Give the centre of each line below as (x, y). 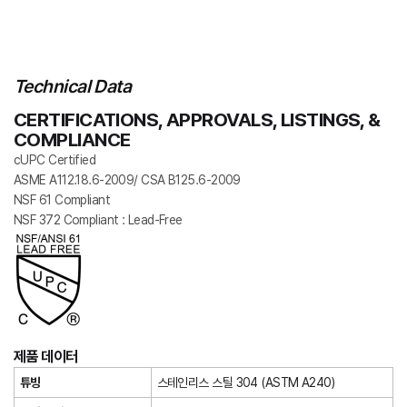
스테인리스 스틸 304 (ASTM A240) (246, 382)
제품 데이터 (46, 357)
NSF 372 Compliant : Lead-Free (98, 220)
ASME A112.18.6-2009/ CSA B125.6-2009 (127, 180)
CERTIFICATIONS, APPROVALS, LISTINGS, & (197, 119)
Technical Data (73, 86)
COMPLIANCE (72, 139)
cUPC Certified (55, 160)
